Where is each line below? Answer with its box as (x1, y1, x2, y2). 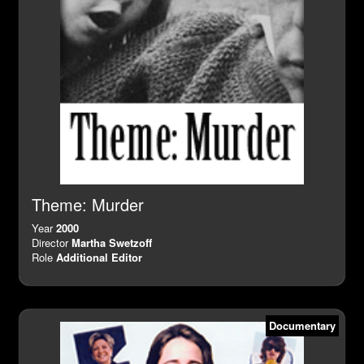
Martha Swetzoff (71, 234, 152, 250)
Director (32, 234, 71, 250)
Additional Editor (56, 249, 142, 265)
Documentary (269, 317, 336, 333)
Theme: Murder (32, 192, 144, 216)
